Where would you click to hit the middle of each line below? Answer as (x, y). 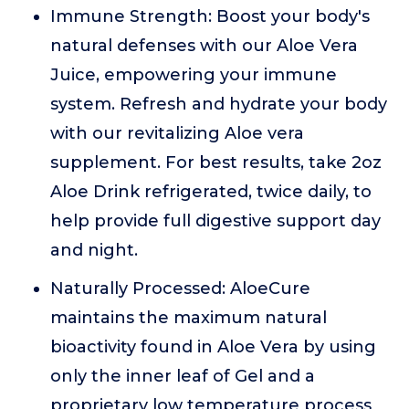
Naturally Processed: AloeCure (180, 288)
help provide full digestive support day (215, 221)
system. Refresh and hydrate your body (219, 104)
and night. (94, 250)
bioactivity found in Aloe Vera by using (213, 347)
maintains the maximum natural (189, 318)
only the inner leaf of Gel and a (183, 376)
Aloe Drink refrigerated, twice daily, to (211, 192)
